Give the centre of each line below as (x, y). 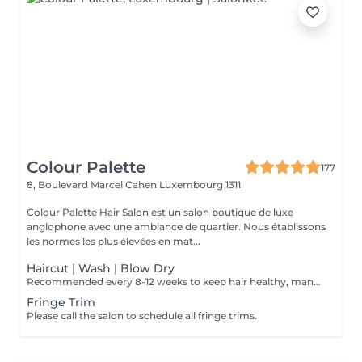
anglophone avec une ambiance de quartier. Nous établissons (135, 227)
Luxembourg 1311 (200, 185)
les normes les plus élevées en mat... (114, 241)
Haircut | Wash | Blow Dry (101, 268)
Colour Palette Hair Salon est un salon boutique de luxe (160, 212)
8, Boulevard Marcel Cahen (93, 185)
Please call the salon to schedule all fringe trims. (142, 316)
